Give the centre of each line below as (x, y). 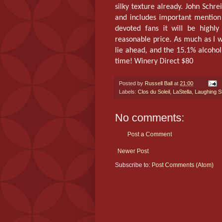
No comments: (150, 117)
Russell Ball (159, 83)
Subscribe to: (133, 165)
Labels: (128, 91)
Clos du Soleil (154, 91)
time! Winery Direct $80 (154, 61)
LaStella (182, 91)
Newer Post (133, 151)
